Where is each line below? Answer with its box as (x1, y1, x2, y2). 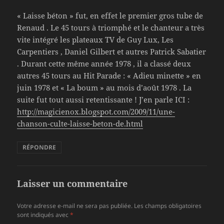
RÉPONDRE (22, 143, 56, 152)
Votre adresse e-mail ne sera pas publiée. (17, 201, 133, 210)
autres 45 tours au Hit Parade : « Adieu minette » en (17, 70, 201, 81)
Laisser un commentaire (17, 177, 128, 190)
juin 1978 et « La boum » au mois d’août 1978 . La (17, 82, 192, 93)
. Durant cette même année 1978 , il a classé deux (17, 58, 191, 69)
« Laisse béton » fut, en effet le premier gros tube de (17, 10, 203, 21)
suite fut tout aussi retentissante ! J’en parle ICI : (17, 94, 190, 105)
